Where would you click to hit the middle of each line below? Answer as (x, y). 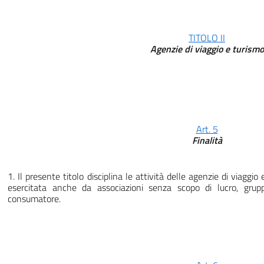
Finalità (207, 141)
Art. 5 (207, 129)
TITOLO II (207, 38)
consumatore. (34, 199)
